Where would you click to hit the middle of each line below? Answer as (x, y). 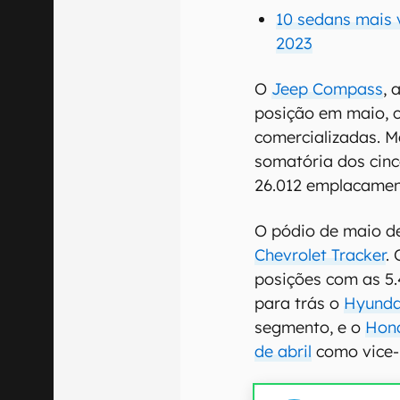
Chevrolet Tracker (321, 254)
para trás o (300, 303)
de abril (283, 351)
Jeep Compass (328, 88)
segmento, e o (310, 327)
